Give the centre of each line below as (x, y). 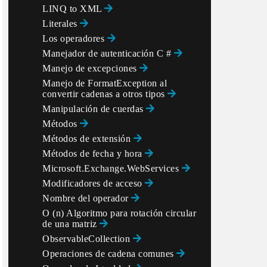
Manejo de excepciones (91, 68)
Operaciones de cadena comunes (109, 254)
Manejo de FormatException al (105, 83)
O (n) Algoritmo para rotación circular (119, 213)
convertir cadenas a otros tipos (105, 94)
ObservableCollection (88, 239)
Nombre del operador (87, 198)
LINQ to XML (73, 9)
